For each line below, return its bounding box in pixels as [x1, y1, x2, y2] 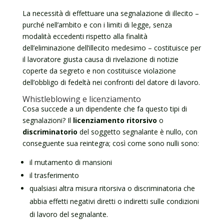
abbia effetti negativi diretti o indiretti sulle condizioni [29, 196, 199, 206]
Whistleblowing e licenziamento [22, 93, 141, 104]
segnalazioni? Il [22, 115, 73, 125]
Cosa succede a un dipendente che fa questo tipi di [22, 104, 187, 113]
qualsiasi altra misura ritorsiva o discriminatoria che [29, 183, 195, 193]
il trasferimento [29, 170, 79, 180]
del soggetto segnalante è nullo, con [77, 127, 197, 136]
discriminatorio [22, 127, 77, 136]
